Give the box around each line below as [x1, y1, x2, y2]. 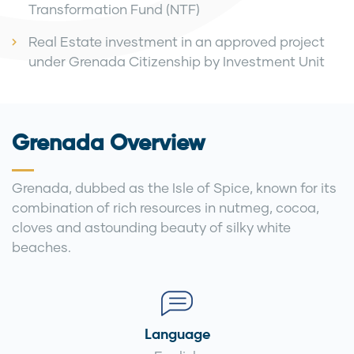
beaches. [12, 239, 71, 255]
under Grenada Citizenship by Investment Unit [28, 53, 325, 70]
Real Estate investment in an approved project [28, 33, 325, 50]
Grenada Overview [12, 133, 205, 155]
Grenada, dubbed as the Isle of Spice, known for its [12, 179, 337, 196]
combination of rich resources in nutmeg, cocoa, [12, 199, 319, 216]
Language [144, 327, 210, 342]
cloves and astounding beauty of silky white [12, 219, 291, 235]
